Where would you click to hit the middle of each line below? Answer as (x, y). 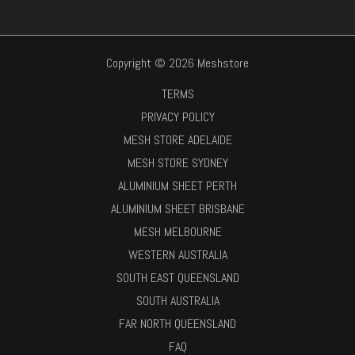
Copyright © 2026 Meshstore (177, 63)
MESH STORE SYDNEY (177, 163)
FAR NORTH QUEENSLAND (177, 324)
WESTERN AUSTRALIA (177, 255)
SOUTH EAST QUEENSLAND (177, 278)
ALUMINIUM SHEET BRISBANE (177, 209)
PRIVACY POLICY (177, 117)
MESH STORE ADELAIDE (177, 140)
